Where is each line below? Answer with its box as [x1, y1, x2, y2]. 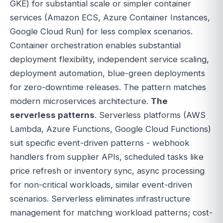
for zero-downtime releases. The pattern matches [10, 82, 206, 93]
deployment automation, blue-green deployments [10, 68, 205, 79]
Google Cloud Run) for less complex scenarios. [10, 26, 193, 37]
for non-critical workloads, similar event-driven [10, 180, 192, 190]
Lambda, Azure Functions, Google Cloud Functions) [10, 124, 211, 134]
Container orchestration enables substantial [10, 40, 181, 51]
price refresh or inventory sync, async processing [10, 166, 205, 176]
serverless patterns [10, 110, 95, 120]
